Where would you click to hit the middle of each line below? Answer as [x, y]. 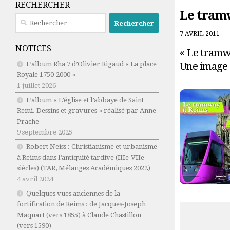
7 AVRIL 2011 [199, 34]
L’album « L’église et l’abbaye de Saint [85, 100]
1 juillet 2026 [36, 86]
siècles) [28, 168]
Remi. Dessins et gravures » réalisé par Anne [87, 111]
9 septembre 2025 [45, 132]
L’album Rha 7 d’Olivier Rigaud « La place [91, 64]
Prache [28, 122]
